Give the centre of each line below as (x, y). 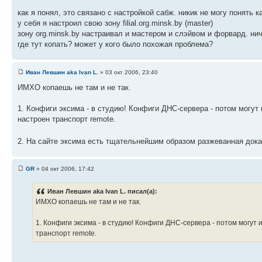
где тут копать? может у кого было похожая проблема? (115, 44)
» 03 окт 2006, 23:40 (128, 72)
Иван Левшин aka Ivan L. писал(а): (102, 192)
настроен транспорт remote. (67, 119)
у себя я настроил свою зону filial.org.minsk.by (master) (115, 23)
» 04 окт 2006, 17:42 (64, 169)
